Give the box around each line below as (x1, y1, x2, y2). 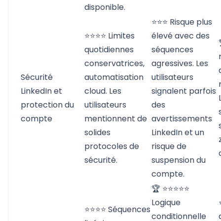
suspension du (151, 154, 206, 166)
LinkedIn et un (151, 127, 204, 138)
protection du (21, 99, 74, 110)
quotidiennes (84, 44, 134, 55)
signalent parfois (151, 85, 216, 97)
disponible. (84, 1, 125, 13)
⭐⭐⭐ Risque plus (151, 16, 212, 28)
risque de (151, 141, 186, 152)
